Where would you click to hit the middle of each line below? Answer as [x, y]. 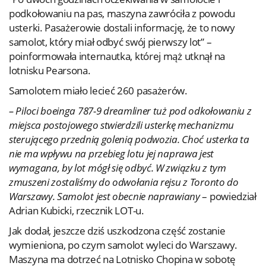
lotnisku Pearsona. [50, 70]
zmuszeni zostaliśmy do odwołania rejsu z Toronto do [124, 182]
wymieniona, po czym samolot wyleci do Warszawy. [123, 245]
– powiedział [228, 196]
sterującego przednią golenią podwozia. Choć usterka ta [129, 139]
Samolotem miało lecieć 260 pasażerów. [98, 91]
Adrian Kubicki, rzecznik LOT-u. [77, 210]
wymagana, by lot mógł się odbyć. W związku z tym [118, 168]
